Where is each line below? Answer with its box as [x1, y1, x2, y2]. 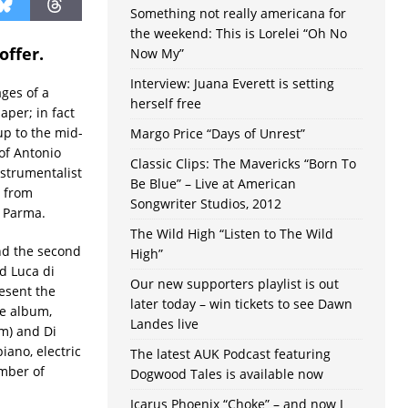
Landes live [129, 315, 199, 333]
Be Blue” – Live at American [129, 175, 296, 193]
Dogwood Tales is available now [129, 365, 323, 383]
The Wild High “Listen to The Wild [129, 225, 333, 243]
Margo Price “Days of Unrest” [129, 125, 305, 143]
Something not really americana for [129, 5, 346, 23]
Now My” [129, 45, 184, 63]
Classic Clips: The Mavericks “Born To [129, 155, 356, 173]
